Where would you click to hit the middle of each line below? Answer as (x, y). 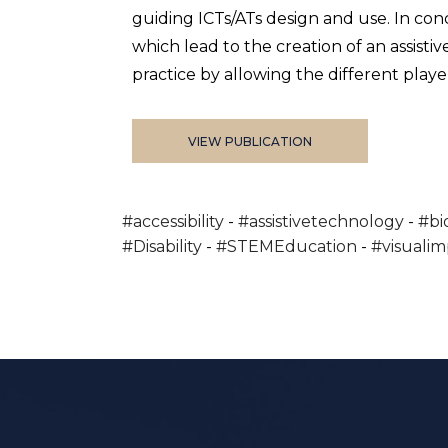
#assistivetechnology (321, 222)
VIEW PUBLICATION (250, 142)
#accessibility (173, 222)
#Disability (162, 247)
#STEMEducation (286, 247)
